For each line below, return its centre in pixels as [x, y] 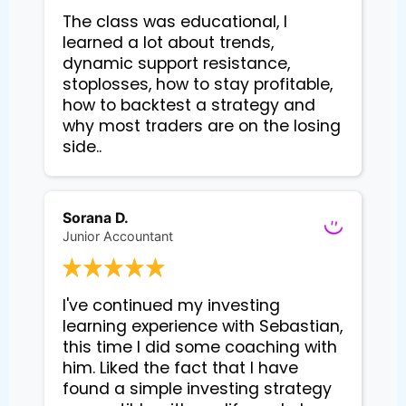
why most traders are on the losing [202, 126]
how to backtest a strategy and [189, 106]
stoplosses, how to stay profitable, [198, 85]
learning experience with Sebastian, [203, 327]
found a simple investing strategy [197, 389]
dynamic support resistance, [176, 64]
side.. [82, 147]
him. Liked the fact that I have [180, 368]
